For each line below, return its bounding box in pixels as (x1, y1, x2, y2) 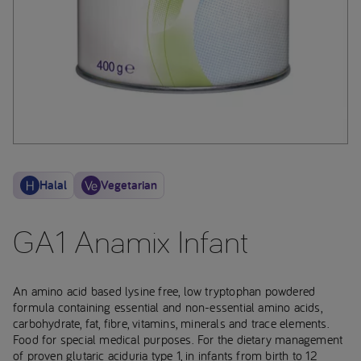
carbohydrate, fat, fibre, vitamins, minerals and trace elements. (13, 315, 330, 332)
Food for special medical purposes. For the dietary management (13, 331, 343, 348)
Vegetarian (101, 176, 157, 194)
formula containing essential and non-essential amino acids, (13, 299, 322, 316)
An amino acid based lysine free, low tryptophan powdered (13, 283, 316, 300)
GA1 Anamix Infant (13, 220, 249, 262)
